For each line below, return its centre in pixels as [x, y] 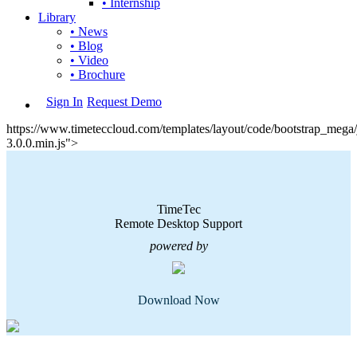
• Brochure [98, 74]
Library [57, 17]
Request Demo [124, 101]
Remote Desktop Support [178, 223]
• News [89, 31]
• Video [89, 60]
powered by [178, 245]
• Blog [86, 45]
